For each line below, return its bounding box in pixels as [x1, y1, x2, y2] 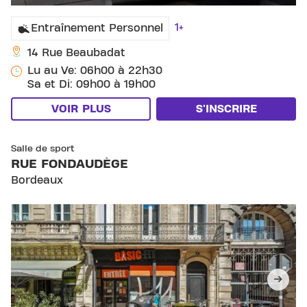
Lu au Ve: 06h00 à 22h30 [27, 65, 162, 77]
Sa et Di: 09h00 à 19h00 [27, 79, 156, 90]
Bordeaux [11, 175, 63, 186]
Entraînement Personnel [31, 23, 163, 34]
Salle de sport [11, 144, 75, 154]
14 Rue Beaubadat [27, 47, 125, 59]
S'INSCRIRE [195, 103, 257, 115]
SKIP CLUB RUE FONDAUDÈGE [80, 132, 184, 144]
